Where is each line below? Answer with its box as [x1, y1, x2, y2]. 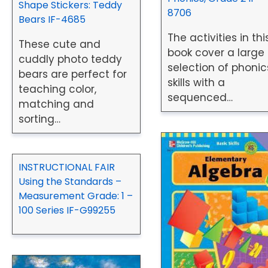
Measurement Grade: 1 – [19, 188, 133, 203]
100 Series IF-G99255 [19, 203, 115, 217]
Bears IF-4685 [19, 12, 86, 26]
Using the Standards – [19, 174, 121, 188]
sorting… [19, 111, 60, 126]
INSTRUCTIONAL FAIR [19, 160, 115, 174]
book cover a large [167, 45, 265, 60]
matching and [19, 96, 94, 111]
